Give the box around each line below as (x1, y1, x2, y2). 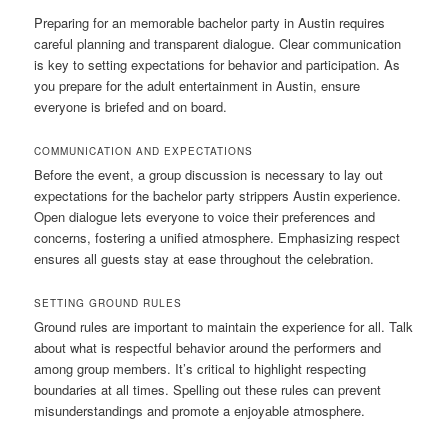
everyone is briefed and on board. (34, 96, 228, 116)
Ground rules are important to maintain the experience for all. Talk (34, 316, 414, 336)
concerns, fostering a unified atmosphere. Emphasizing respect (34, 227, 401, 247)
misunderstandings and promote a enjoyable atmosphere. (34, 400, 366, 420)
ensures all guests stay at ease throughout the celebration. (34, 248, 375, 268)
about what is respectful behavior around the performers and (34, 337, 382, 357)
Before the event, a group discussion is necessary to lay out (34, 164, 384, 184)
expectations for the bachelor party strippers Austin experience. (34, 185, 402, 205)
